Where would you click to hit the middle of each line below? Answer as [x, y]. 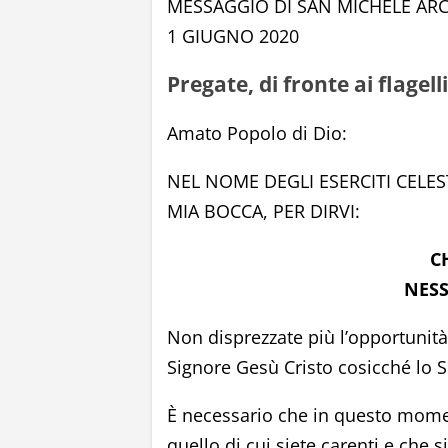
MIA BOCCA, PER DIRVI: [263, 210]
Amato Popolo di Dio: [257, 132]
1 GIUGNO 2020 [233, 36]
